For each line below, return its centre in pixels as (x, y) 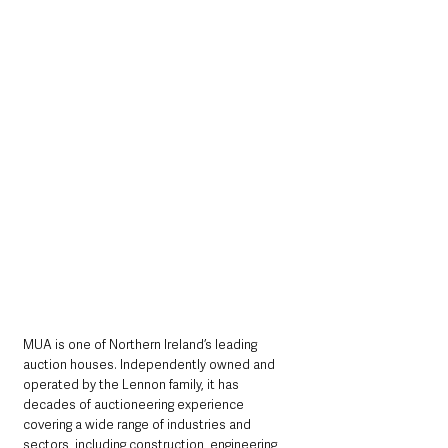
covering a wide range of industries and (138, 425)
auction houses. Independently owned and (150, 365)
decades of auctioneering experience (135, 405)
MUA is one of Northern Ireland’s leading (141, 345)
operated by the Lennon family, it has (132, 385)
